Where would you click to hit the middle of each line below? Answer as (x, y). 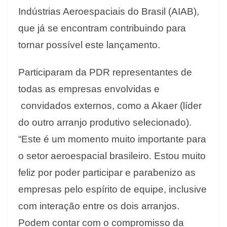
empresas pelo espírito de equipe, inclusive (112, 190)
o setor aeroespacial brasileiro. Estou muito (112, 156)
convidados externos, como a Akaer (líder (110, 106)
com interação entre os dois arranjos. (99, 206)
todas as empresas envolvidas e (89, 89)
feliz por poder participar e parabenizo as (107, 173)
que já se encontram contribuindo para (102, 28)
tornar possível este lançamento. (89, 45)
